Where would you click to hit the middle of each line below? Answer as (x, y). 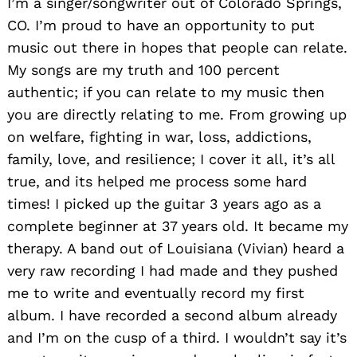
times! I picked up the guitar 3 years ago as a (164, 204)
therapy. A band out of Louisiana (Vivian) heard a (176, 249)
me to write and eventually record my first (156, 293)
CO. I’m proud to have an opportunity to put (161, 25)
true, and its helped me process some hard (157, 182)
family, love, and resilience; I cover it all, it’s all (171, 159)
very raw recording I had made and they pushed (173, 271)
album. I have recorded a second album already (172, 316)
